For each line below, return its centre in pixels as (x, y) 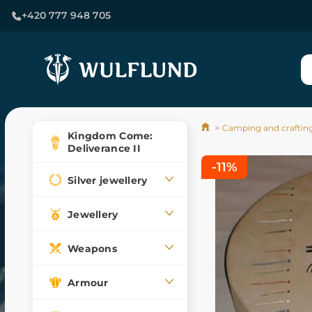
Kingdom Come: (110, 136)
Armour (88, 282)
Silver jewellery (108, 180)
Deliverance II (104, 148)
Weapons (92, 248)
